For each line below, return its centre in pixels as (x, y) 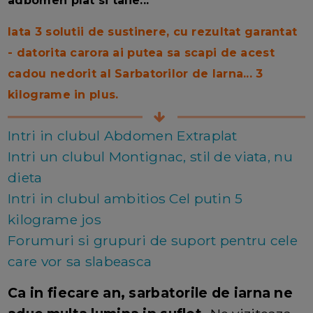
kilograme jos (54, 219)
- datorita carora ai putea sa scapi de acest (141, 52)
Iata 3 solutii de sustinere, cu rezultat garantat (153, 31)
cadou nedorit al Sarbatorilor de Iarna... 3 (136, 73)
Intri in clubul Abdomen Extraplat (123, 135)
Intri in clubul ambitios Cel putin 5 (125, 198)
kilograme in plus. (63, 94)
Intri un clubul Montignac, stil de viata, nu (150, 156)
